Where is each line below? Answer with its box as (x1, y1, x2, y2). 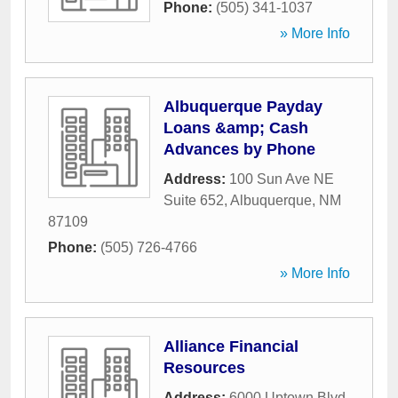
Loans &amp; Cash (163, 119, 308, 137)
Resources (163, 359, 245, 377)
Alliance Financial (163, 338, 298, 355)
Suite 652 (163, 193, 224, 208)
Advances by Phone (163, 140, 315, 158)
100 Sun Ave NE (229, 171, 334, 187)
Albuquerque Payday (163, 98, 322, 115)
